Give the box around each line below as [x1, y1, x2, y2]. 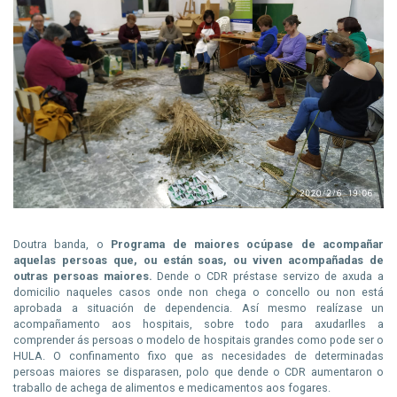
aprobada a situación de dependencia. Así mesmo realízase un [13, 301, 384, 315]
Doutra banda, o [13, 237, 112, 251]
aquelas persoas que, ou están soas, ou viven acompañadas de [13, 253, 384, 267]
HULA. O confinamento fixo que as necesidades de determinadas [13, 349, 384, 362]
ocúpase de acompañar [246, 237, 384, 251]
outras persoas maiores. [13, 269, 152, 283]
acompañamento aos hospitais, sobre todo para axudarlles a [13, 317, 384, 331]
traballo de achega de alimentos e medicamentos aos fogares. [13, 381, 333, 394]
